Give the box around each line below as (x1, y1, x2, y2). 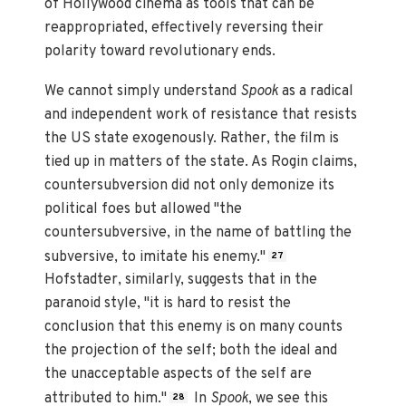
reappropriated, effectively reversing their (44, 18, 324, 37)
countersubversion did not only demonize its (44, 176, 335, 195)
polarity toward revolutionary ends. (44, 42, 276, 61)
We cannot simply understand (44, 82, 241, 101)
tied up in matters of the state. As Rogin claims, (44, 152, 358, 171)
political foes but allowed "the (44, 199, 243, 218)
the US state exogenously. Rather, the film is (44, 129, 340, 148)
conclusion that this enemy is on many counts (44, 318, 343, 337)
